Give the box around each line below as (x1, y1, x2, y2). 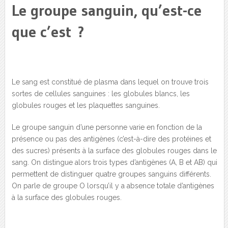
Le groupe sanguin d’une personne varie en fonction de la (11, 123, 202, 132)
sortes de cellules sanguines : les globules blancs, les (11, 90, 190, 98)
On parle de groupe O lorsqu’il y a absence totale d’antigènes (11, 182, 214, 190)
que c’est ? (11, 22, 84, 42)
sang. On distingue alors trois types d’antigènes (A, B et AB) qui (11, 158, 217, 167)
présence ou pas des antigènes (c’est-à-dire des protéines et (11, 135, 211, 144)
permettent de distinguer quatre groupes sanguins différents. (11, 170, 211, 179)
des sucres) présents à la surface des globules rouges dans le (11, 147, 217, 155)
